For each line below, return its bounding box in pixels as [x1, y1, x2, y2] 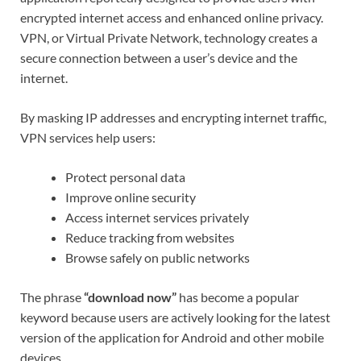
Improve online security [65, 189, 196, 205]
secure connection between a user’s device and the [20, 50, 297, 66]
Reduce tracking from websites [65, 230, 234, 246]
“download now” [84, 289, 176, 305]
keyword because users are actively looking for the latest [20, 309, 330, 326]
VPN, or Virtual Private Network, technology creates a [20, 30, 317, 46]
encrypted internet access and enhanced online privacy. [20, 10, 323, 26]
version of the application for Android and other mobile [20, 330, 324, 346]
